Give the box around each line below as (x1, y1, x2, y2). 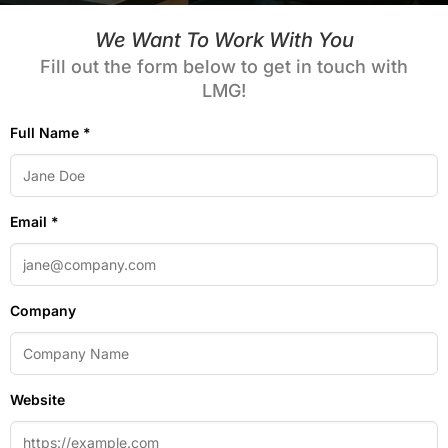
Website (10, 390, 65, 408)
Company (10, 301, 76, 319)
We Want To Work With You (94, 27, 354, 52)
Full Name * (10, 123, 91, 141)
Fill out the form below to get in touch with (40, 55, 408, 77)
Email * (10, 212, 59, 230)
